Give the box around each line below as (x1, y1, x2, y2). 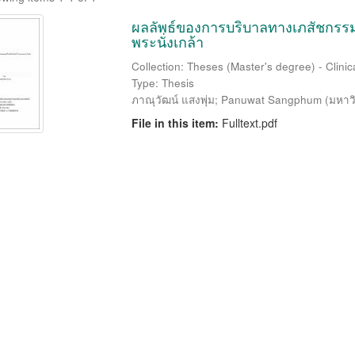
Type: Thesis (131, 75, 194, 90)
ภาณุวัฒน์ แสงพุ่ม (131, 92, 215, 107)
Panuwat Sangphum (220, 92, 322, 107)
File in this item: (131, 115, 222, 131)
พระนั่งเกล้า (131, 31, 204, 52)
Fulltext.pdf (221, 115, 277, 131)
